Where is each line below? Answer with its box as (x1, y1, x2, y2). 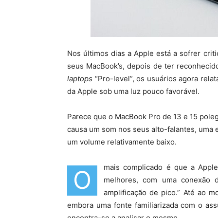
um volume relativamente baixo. (67, 137, 177, 146)
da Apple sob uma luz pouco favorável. (67, 87, 200, 96)
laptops (67, 74, 92, 83)
